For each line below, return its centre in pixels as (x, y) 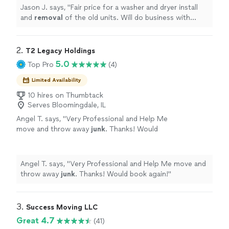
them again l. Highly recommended (78, 28)
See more (76, 139)
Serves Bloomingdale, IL (67, 105)
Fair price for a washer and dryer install (134, 7)
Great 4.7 (36, 221)
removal (49, 18)
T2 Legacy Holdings (60, 51)
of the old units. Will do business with (127, 18)
